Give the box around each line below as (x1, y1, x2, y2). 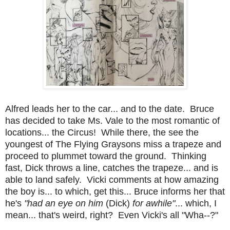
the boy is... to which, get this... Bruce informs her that (5, 186, 225, 197)
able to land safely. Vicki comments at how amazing (5, 174, 219, 185)
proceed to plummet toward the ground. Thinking (5, 150, 206, 161)
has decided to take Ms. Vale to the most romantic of (5, 115, 220, 126)
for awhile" (130, 198, 175, 208)
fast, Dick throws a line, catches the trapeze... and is (5, 162, 218, 173)
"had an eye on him (24, 198, 103, 208)
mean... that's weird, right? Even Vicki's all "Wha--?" (5, 209, 218, 220)
